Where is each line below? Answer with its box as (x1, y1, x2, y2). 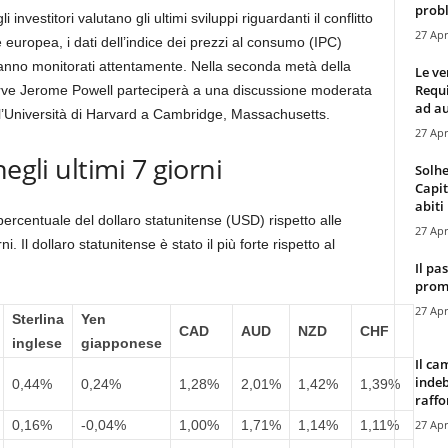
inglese (11, 335, 62, 351)
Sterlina (11, 311, 64, 327)
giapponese (80, 335, 162, 351)
